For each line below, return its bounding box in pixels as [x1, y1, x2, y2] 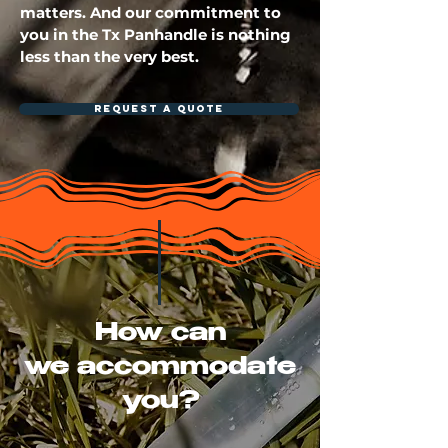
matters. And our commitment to [20, 3, 281, 22]
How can [94, 322, 226, 347]
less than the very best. [20, 47, 199, 66]
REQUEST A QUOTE [94, 102, 224, 115]
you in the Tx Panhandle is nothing [20, 25, 291, 44]
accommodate [77, 356, 296, 381]
